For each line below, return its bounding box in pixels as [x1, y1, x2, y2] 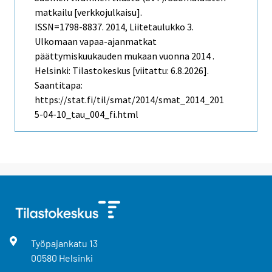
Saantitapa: [35, 79, 83, 92]
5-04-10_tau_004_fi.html [35, 108, 138, 121]
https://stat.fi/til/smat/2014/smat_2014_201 [35, 93, 224, 106]
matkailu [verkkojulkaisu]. [35, 6, 142, 19]
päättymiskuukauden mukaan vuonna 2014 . [35, 50, 214, 63]
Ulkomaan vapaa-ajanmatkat [35, 35, 157, 48]
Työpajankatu [30, 237, 89, 250]
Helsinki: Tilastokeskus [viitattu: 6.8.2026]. [35, 64, 209, 77]
